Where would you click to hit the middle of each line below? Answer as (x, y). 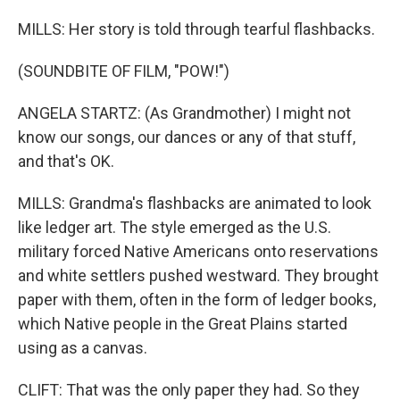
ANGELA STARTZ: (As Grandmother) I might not (184, 113)
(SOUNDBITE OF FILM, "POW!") (124, 71)
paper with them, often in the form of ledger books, (197, 300)
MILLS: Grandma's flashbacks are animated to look (195, 204)
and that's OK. (66, 162)
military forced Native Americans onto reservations (198, 252)
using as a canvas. (83, 348)
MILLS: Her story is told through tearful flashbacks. (196, 29)
